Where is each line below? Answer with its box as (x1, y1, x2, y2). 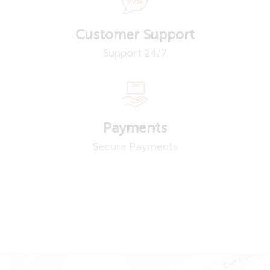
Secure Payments (92, 142, 178, 153)
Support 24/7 (103, 49, 167, 60)
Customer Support (75, 28, 195, 43)
